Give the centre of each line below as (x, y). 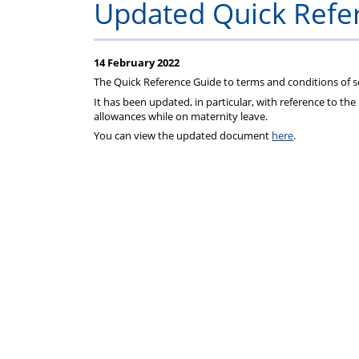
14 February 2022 (137, 62)
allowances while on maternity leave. (181, 116)
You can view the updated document (183, 135)
